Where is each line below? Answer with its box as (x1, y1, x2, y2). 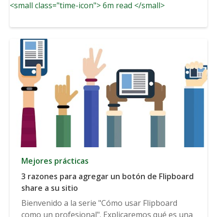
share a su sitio (21, 182, 78, 193)
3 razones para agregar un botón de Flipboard (21, 170, 194, 182)
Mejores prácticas (21, 155, 89, 166)
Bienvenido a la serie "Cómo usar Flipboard (21, 197, 177, 208)
